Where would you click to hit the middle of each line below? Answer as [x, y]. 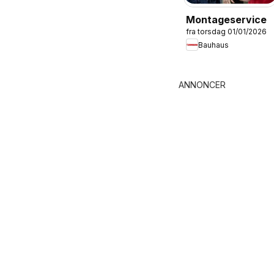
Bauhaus [213, 45]
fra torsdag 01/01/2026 [226, 32]
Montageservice [226, 20]
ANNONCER [202, 84]
